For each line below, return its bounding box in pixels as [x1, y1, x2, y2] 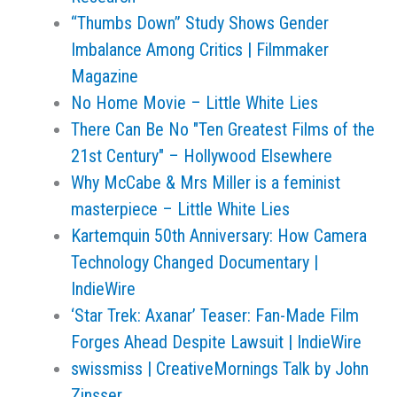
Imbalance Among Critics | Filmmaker [71, 39, 329, 60]
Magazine [71, 66, 138, 87]
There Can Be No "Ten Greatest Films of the [71, 119, 375, 140]
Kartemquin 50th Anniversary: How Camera [71, 225, 367, 246]
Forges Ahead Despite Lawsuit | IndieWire [71, 331, 362, 353]
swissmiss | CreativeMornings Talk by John [71, 358, 369, 379]
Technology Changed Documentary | [71, 252, 318, 273]
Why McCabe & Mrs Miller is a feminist [71, 172, 340, 193]
